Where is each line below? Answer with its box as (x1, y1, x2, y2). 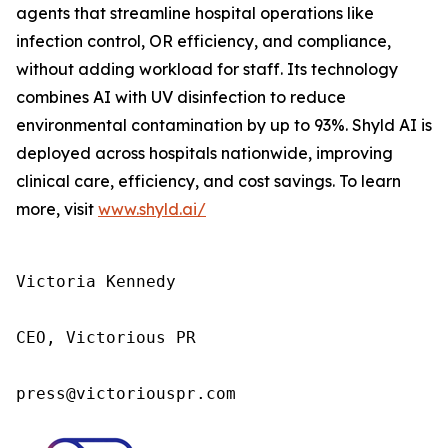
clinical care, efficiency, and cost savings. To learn (16, 171, 401, 191)
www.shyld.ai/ (98, 199, 206, 219)
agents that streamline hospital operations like (16, 3, 374, 23)
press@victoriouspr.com (16, 384, 236, 403)
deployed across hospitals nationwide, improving (16, 143, 393, 163)
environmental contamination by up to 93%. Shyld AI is (16, 115, 432, 135)
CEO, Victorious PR (16, 328, 196, 347)
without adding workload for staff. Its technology (16, 59, 398, 79)
